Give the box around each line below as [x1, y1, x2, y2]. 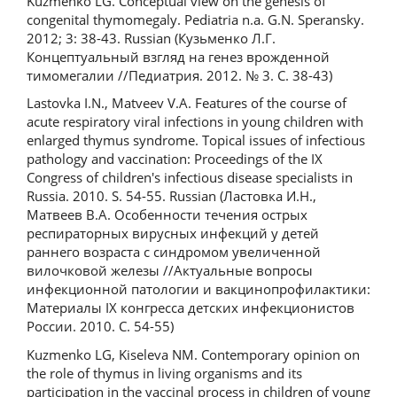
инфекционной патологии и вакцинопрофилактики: [27, 280, 370, 298]
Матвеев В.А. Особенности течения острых [27, 206, 307, 223]
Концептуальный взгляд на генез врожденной [27, 47, 330, 66]
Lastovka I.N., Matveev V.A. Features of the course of [27, 94, 346, 112]
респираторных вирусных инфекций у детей [27, 224, 319, 242]
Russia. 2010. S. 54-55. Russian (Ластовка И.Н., [27, 187, 316, 205]
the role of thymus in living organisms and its [27, 363, 302, 382]
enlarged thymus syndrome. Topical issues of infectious [27, 131, 365, 149]
